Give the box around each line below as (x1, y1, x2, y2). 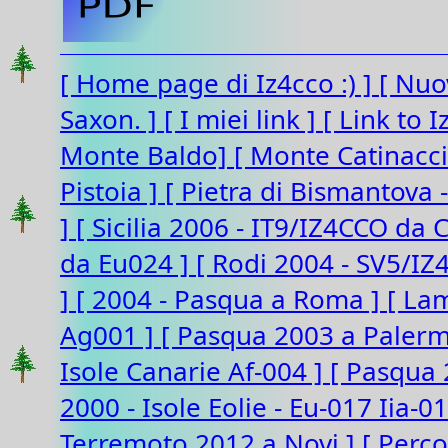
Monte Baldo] (60, 137, 234, 174)
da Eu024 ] (60, 245, 196, 282)
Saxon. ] (60, 101, 164, 138)
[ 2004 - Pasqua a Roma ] (76, 281, 387, 318)
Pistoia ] (60, 173, 165, 210)
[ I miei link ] (164, 101, 323, 138)
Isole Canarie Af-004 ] (60, 353, 330, 390)
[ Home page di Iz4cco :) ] (60, 65, 379, 102)
